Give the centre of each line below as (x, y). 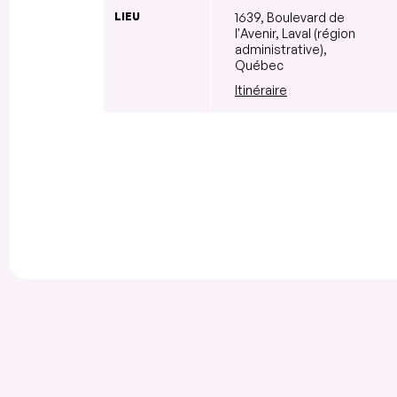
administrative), (281, 49)
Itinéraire (261, 90)
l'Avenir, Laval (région (295, 33)
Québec (259, 65)
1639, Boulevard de (290, 17)
